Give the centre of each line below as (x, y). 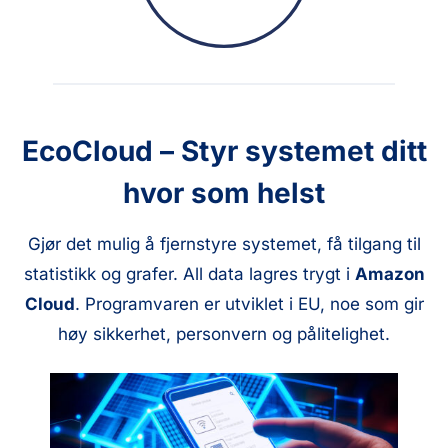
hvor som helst (224, 193)
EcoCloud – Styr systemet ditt (224, 151)
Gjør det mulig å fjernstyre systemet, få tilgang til (224, 243)
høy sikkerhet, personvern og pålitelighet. (224, 333)
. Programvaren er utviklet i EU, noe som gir (249, 303)
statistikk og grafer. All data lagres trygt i (189, 273)
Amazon (389, 273)
